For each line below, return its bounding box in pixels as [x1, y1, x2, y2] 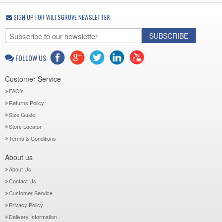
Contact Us [9, 177, 36, 185]
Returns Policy [9, 99, 44, 107]
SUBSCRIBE [149, 31, 188, 41]
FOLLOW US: [15, 53, 48, 63]
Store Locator [9, 122, 42, 130]
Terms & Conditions [9, 134, 56, 142]
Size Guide [9, 111, 35, 118]
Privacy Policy [9, 201, 43, 209]
